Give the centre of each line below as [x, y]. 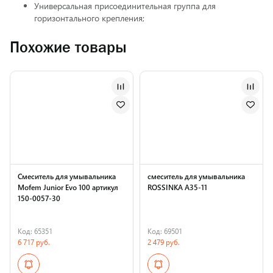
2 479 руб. [164, 242]
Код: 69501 [165, 231]
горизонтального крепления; [89, 18]
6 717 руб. [34, 242]
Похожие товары [68, 47]
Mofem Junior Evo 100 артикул [68, 187]
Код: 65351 [35, 231]
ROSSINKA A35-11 [177, 187]
